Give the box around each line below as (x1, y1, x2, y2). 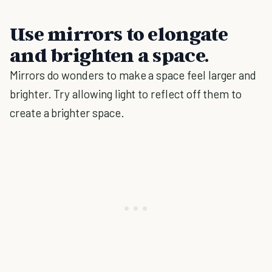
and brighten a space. (10, 43, 209, 66)
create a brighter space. (10, 106, 124, 120)
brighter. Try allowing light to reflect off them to (10, 87, 242, 101)
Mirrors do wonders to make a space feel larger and (10, 68, 257, 82)
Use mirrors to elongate (10, 22, 228, 45)
